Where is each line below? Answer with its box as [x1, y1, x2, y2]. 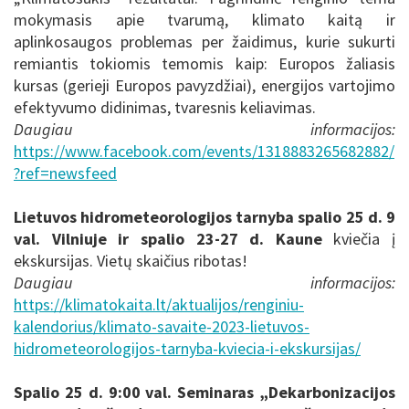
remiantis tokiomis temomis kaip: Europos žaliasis [14, 52, 395, 74]
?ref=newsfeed [14, 162, 117, 184]
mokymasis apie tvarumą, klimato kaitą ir [14, 8, 395, 30]
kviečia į [333, 227, 395, 249]
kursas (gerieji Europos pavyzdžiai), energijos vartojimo [14, 74, 395, 96]
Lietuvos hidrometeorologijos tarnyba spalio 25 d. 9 [14, 205, 395, 227]
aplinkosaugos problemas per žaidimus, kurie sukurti [14, 30, 395, 52]
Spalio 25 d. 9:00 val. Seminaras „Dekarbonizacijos [14, 382, 395, 404]
